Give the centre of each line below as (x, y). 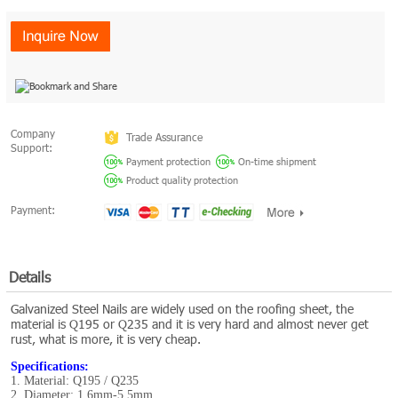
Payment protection (168, 162)
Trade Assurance (164, 138)
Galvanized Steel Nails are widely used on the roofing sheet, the (182, 309)
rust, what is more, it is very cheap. (105, 339)
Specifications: (49, 367)
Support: (31, 148)
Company (32, 134)
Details (29, 277)
